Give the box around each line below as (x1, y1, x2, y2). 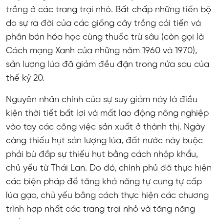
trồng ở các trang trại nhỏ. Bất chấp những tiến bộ (6, 5, 211, 15)
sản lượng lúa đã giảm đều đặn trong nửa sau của (6, 60, 209, 69)
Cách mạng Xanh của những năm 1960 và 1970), (6, 46, 197, 56)
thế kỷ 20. (6, 73, 44, 83)
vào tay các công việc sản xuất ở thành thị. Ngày (6, 122, 205, 132)
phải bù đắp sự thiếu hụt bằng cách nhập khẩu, (6, 150, 198, 159)
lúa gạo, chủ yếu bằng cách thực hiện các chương (6, 191, 209, 200)
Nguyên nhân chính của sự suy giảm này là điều (6, 95, 197, 105)
